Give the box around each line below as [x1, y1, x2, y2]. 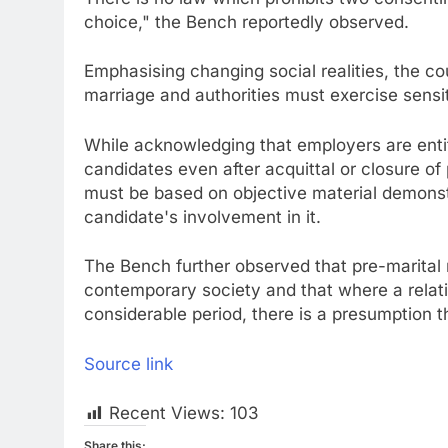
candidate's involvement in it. [84, 206, 321, 227]
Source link [84, 353, 173, 374]
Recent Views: [109, 403, 225, 424]
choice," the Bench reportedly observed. [84, 11, 409, 32]
